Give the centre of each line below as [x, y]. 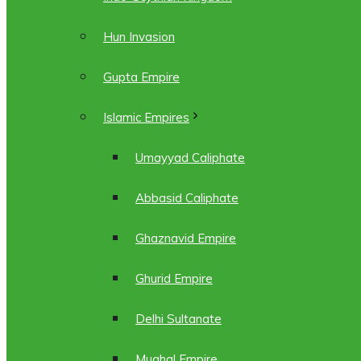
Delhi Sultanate [178, 319]
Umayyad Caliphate [190, 158]
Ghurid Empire [174, 278]
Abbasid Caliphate [187, 198]
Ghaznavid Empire [186, 238]
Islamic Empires [146, 117]
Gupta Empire [141, 77]
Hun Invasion [139, 37]
